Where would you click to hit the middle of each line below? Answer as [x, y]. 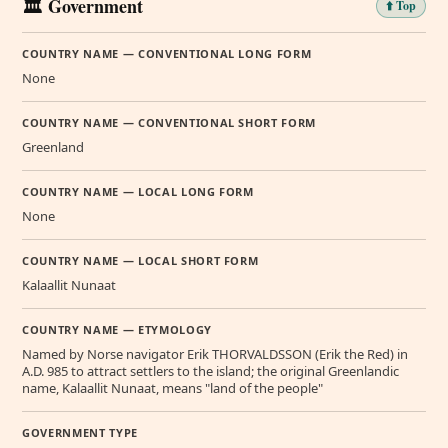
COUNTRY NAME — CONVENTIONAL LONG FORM [167, 53]
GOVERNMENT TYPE [80, 432]
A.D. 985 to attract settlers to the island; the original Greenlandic [210, 370]
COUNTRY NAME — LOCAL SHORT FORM [140, 260]
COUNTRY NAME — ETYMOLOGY [117, 329]
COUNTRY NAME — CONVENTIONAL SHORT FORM [169, 122]
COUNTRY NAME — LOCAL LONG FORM [138, 191]
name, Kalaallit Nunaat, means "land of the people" [172, 387]
